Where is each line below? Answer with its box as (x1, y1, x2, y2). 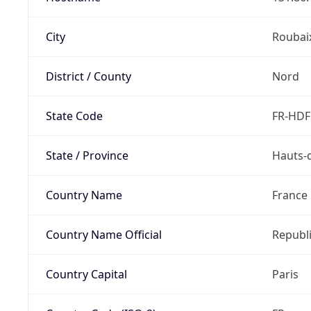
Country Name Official (45, 226, 162, 242)
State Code (45, 108, 103, 124)
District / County (45, 68, 131, 84)
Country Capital (45, 266, 127, 282)
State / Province (45, 147, 128, 163)
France (271, 187, 308, 203)
